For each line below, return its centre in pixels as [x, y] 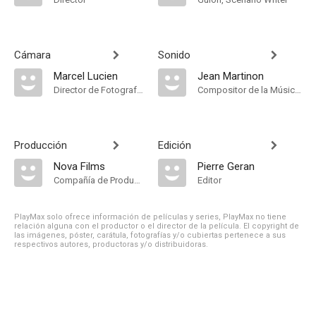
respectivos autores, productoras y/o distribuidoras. [111, 244]
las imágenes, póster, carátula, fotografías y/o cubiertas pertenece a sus [150, 235]
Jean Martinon [231, 76]
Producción [41, 145]
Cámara [32, 55]
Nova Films [79, 166]
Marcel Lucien [86, 76]
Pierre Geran [226, 166]
